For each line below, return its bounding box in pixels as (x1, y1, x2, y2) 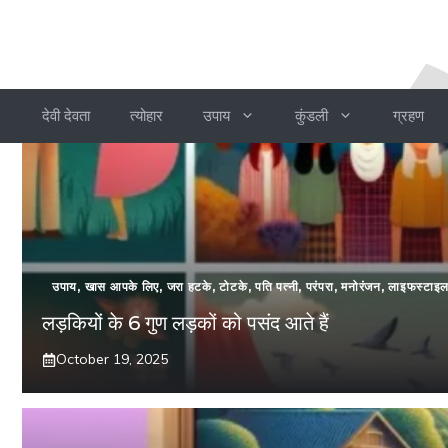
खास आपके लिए (84, 279, 160, 294)
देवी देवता (42, 106, 90, 125)
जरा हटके (166, 279, 212, 294)
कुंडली (295, 106, 328, 125)
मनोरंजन (341, 279, 381, 294)
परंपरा (305, 279, 334, 294)
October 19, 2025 (56, 350, 168, 368)
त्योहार (130, 106, 163, 125)
